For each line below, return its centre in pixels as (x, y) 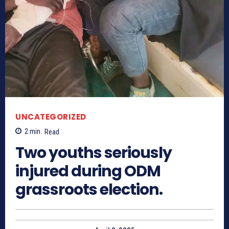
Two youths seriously (94, 153)
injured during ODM (88, 171)
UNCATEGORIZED (51, 117)
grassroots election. (89, 189)
